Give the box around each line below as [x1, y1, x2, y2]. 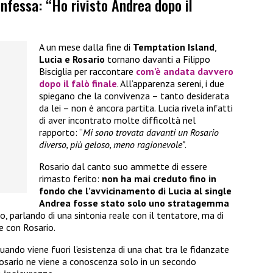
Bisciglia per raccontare [39, 65, 136, 78]
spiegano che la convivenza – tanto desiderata [39, 90, 229, 102]
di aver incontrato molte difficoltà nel [39, 114, 196, 127]
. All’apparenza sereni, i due [117, 77, 224, 90]
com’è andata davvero [136, 65, 233, 78]
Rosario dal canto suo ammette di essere [39, 160, 207, 173]
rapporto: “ [39, 126, 83, 139]
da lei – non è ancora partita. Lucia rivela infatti [39, 102, 233, 115]
